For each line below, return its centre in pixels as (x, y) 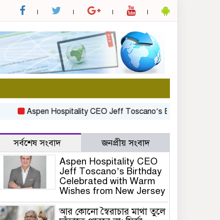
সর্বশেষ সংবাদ (37, 143)
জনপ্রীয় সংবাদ (125, 143)
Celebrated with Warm (108, 181)
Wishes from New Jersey (113, 191)
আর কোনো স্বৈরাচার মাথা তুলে (113, 212)
